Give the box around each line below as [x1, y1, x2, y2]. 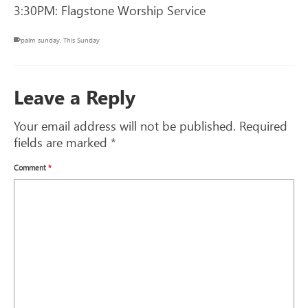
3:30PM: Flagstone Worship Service [14, 1, 206, 19]
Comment [14, 162, 48, 173]
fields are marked [14, 133, 111, 151]
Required [239, 117, 287, 134]
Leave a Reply [14, 83, 135, 109]
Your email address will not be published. [14, 117, 236, 134]
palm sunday [21, 34, 60, 45]
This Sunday [63, 34, 100, 45]
